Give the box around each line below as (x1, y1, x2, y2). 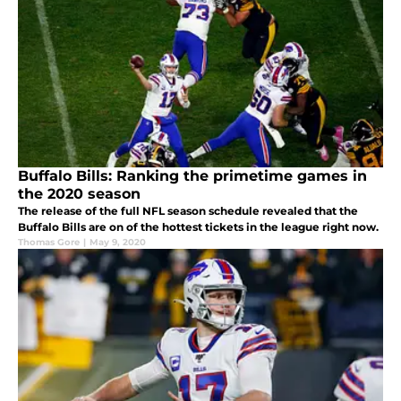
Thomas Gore (18, 235, 80, 248)
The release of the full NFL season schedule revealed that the (18, 203, 358, 218)
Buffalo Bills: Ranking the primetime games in (18, 166, 367, 184)
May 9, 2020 (90, 235, 146, 248)
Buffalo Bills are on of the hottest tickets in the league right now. (18, 219, 379, 234)
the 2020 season (18, 184, 141, 202)
